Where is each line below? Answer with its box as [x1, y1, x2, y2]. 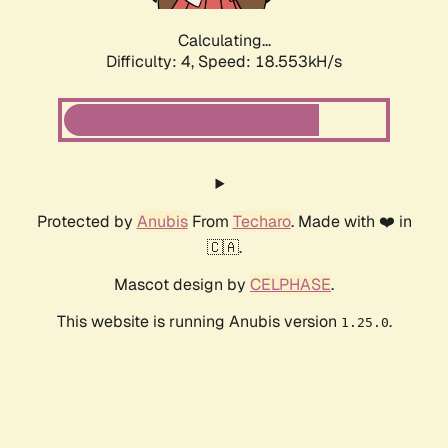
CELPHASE [250, 274, 331, 296]
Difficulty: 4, [106, 51, 198, 73]
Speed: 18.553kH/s [198, 51, 342, 73]
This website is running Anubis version [56, 311, 341, 333]
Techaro [232, 211, 291, 233]
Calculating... [177, 30, 271, 52]
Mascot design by [114, 274, 250, 296]
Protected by [36, 211, 137, 233]
